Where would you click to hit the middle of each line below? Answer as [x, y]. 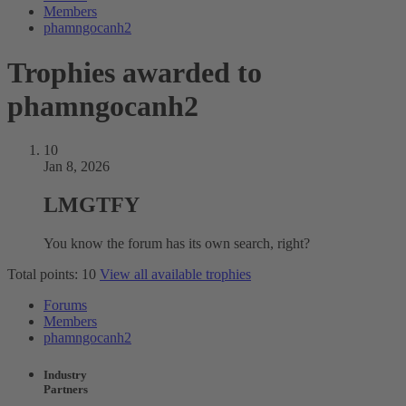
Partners [66, 390]
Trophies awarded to [135, 72]
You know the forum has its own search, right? [177, 244]
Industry [65, 375]
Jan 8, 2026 [77, 167]
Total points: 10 [52, 275]
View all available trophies [175, 275]
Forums [65, 305]
